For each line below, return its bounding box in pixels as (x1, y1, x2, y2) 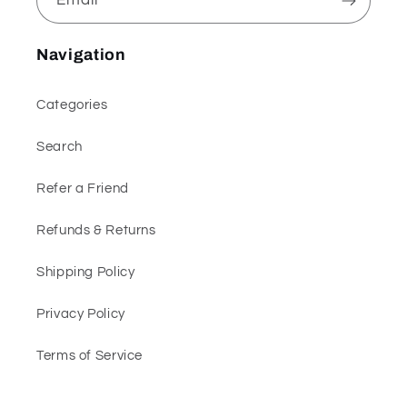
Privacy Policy (36, 307, 125, 322)
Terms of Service (36, 349, 144, 363)
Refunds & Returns (36, 223, 156, 238)
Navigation (36, 45, 126, 64)
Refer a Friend (36, 182, 129, 196)
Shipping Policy (36, 265, 135, 280)
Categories (36, 98, 108, 113)
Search (36, 140, 83, 154)
